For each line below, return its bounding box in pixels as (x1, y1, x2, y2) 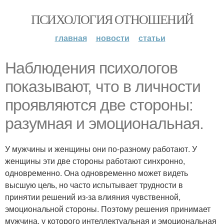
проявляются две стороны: (5, 96, 193, 114)
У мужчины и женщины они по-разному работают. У (5, 143, 197, 154)
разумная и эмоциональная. (5, 114, 203, 132)
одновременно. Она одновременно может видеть (5, 167, 188, 178)
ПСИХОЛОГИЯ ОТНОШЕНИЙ (30, 10, 193, 27)
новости (95, 32, 129, 43)
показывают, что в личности (5, 77, 200, 95)
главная (54, 32, 87, 43)
